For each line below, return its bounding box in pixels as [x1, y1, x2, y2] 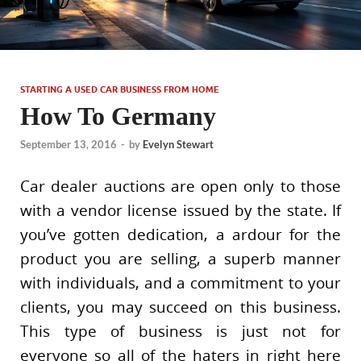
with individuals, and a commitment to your [20, 272, 341, 293]
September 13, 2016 [20, 137, 117, 151]
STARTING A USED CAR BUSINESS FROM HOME [20, 83, 219, 95]
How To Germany [20, 101, 216, 131]
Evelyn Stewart [143, 137, 214, 151]
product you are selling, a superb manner [20, 247, 341, 269]
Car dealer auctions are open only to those [20, 175, 341, 197]
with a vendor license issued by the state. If [20, 199, 341, 221]
